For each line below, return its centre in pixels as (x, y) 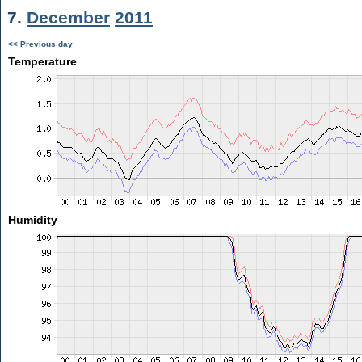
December (68, 17)
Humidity (32, 220)
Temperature (42, 61)
